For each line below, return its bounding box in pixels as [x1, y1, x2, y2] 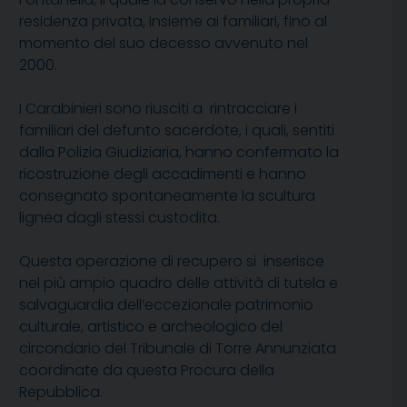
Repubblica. [19, 382, 103, 403]
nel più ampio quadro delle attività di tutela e [19, 273, 338, 294]
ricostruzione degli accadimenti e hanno [19, 164, 310, 185]
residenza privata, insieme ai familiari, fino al [19, 11, 327, 33]
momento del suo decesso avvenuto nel [19, 33, 308, 55]
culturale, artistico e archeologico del [19, 316, 283, 338]
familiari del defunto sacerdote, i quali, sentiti [19, 120, 334, 142]
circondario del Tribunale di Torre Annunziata [19, 338, 336, 360]
